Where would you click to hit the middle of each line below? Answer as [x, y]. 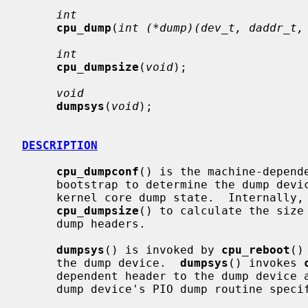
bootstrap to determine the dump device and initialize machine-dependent [39, 184]
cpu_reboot [256, 250]
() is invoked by [163, 250]
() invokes [266, 263]
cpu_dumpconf [98, 171]
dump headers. [39, 223]
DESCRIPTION [60, 145]
